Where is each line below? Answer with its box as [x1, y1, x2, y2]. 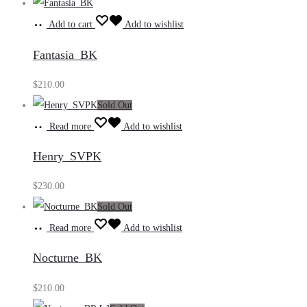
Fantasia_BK [33, 47, 97, 62]
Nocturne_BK [33, 251, 102, 265]
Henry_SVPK [33, 149, 101, 164]
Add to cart [49, 19, 93, 30]
